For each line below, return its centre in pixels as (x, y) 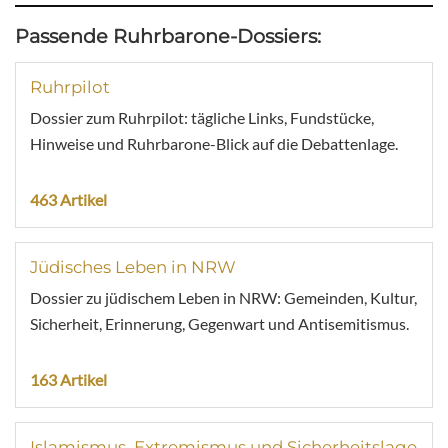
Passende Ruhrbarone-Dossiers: (168, 36)
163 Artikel (68, 379)
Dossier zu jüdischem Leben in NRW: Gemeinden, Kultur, (223, 297)
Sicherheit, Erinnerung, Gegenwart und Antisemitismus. (219, 323)
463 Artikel (68, 199)
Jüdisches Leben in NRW (133, 267)
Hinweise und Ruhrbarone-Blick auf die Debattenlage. (214, 143)
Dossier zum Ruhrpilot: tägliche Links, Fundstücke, (202, 117)
